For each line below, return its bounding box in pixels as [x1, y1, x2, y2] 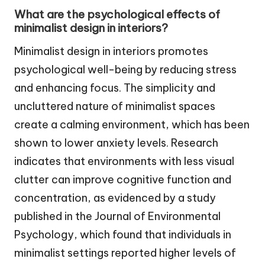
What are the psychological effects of [14, 7, 220, 22]
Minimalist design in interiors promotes [14, 44, 208, 59]
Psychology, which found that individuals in [14, 228, 231, 242]
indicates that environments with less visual [14, 154, 234, 169]
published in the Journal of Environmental [14, 209, 221, 224]
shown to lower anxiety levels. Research [14, 136, 218, 150]
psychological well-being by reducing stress [14, 63, 237, 77]
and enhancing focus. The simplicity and [14, 81, 215, 95]
